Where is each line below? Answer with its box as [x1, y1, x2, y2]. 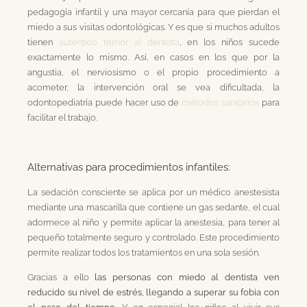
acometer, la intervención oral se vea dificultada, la [27, 81, 280, 93]
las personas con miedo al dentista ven [95, 271, 280, 283]
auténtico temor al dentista [58, 36, 180, 47]
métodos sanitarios [182, 96, 260, 108]
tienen [27, 36, 59, 47]
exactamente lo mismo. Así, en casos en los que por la [27, 51, 280, 62]
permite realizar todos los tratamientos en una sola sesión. [27, 247, 260, 258]
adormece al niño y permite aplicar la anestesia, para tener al [27, 217, 280, 228]
